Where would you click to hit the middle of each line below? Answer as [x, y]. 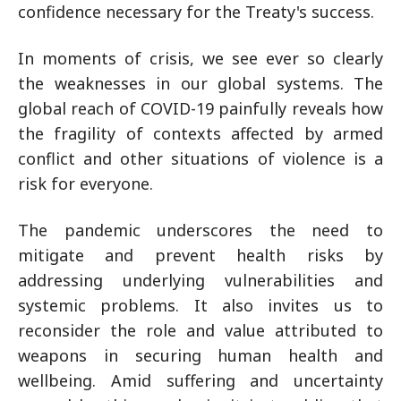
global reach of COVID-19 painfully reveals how [200, 108]
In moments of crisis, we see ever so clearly [200, 58]
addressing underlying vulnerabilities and [200, 280]
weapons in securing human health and [200, 355]
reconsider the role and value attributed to [200, 330]
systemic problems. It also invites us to [200, 305]
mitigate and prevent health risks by [200, 255]
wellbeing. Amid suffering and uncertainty [200, 380]
